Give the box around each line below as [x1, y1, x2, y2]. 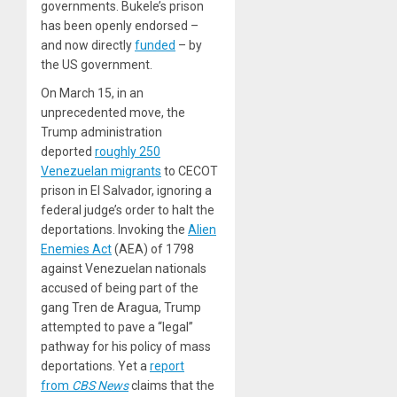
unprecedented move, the [41, 105, 185, 121]
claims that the [128, 378, 214, 393]
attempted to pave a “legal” [41, 320, 193, 335]
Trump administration [41, 125, 162, 140]
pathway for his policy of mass [41, 339, 211, 354]
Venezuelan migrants [41, 164, 161, 179]
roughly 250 [95, 144, 160, 160]
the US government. [41, 58, 152, 73]
